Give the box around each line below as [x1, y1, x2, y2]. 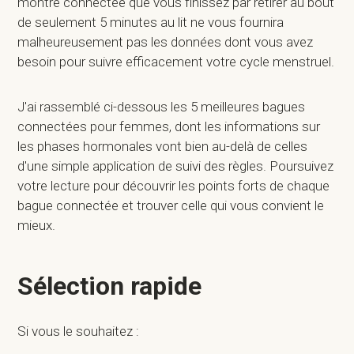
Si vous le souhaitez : [17, 323, 143, 339]
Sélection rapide [17, 271, 202, 301]
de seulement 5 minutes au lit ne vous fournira [17, 14, 284, 30]
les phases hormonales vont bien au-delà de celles [17, 138, 308, 154]
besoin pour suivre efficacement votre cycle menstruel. [17, 54, 335, 70]
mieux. [17, 217, 56, 233]
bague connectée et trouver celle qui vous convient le [17, 198, 325, 213]
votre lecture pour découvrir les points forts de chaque [17, 178, 330, 194]
